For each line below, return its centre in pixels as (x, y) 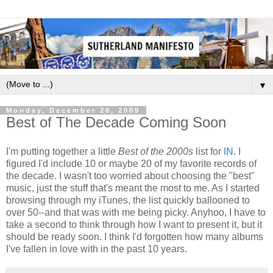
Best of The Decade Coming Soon (116, 122)
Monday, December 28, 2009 (73, 110)
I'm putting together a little (62, 151)
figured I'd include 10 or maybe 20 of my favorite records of (131, 163)
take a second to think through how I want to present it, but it (134, 224)
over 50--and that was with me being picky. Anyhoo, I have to (136, 212)
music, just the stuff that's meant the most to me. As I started (133, 188)
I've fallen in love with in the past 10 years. (97, 249)
